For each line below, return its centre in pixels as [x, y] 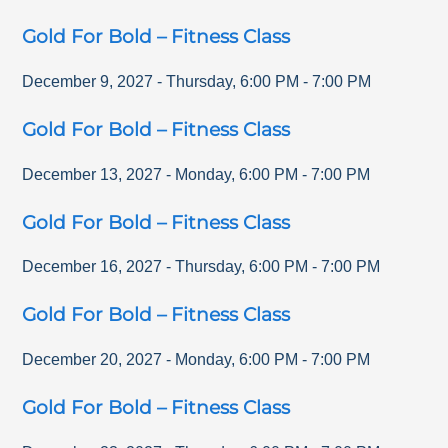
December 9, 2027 [88, 81]
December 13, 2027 [92, 174]
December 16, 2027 [92, 267]
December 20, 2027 [92, 359]
